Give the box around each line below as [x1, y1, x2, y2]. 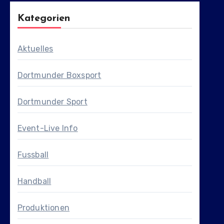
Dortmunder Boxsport [17, 70, 101, 80]
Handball [17, 176, 51, 186]
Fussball [17, 150, 49, 160]
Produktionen [17, 203, 70, 213]
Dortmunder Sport [17, 97, 87, 107]
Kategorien [17, 13, 70, 24]
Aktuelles [17, 44, 53, 54]
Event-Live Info [17, 123, 78, 133]
